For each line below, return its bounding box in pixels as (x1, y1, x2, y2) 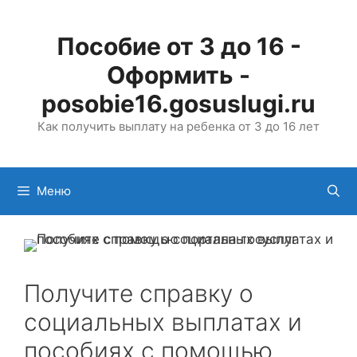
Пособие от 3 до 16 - (56, 32, 301, 61)
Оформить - (107, 61, 250, 89)
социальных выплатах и (24, 308, 302, 336)
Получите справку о (24, 279, 253, 308)
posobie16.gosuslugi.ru (41, 89, 316, 118)
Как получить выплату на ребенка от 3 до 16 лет (37, 119, 320, 134)
